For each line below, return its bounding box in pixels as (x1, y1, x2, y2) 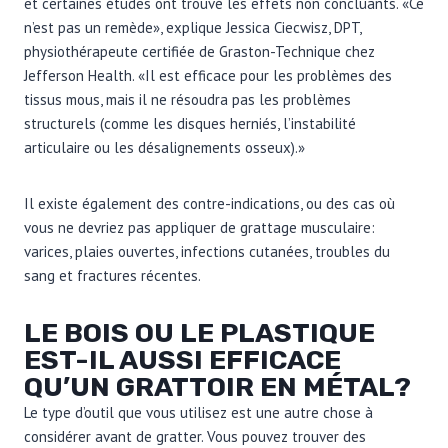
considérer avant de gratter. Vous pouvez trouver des (24, 426, 366, 446)
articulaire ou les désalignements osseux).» (24, 137, 305, 157)
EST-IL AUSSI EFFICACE (24, 343, 341, 376)
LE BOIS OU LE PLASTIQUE (24, 316, 375, 349)
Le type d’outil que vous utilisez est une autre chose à (24, 402, 373, 422)
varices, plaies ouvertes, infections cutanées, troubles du (24, 241, 390, 261)
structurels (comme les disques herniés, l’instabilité (24, 113, 356, 133)
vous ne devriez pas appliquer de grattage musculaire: (24, 217, 375, 237)
